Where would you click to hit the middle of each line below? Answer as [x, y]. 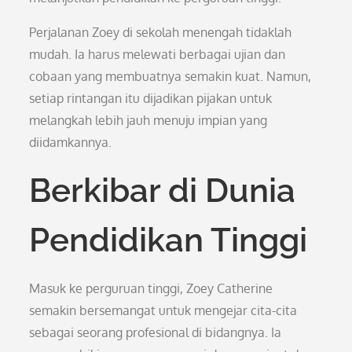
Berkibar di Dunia [163, 191]
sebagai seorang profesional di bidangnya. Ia [156, 332]
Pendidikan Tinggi [169, 240]
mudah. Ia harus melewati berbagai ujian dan [158, 54]
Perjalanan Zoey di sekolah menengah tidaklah [161, 32]
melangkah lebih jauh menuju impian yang [148, 120]
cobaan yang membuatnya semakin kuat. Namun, [170, 76]
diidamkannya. [71, 142]
